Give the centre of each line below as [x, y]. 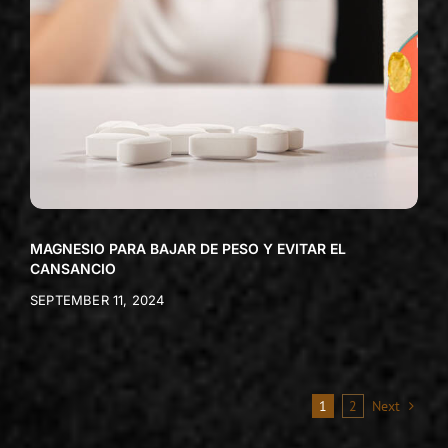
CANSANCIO [72, 269]
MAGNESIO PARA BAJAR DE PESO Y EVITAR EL [187, 249]
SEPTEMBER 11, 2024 [97, 300]
